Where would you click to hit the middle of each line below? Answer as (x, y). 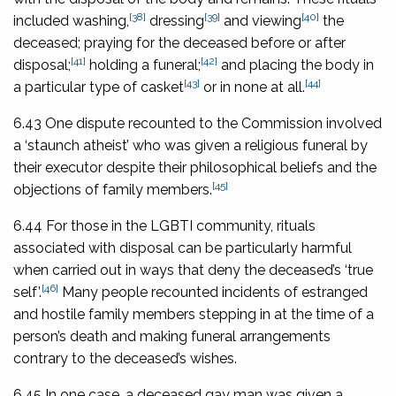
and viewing (261, 20)
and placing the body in (296, 65)
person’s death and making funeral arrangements (172, 336)
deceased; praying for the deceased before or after (179, 42)
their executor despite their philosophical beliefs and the (195, 167)
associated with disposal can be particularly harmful (183, 247)
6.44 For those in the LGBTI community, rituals (164, 225)
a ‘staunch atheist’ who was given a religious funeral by (190, 145)
